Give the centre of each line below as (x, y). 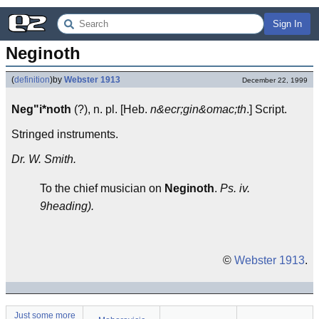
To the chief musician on (102, 188)
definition (32, 80)
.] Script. (267, 109)
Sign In (287, 24)
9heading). (67, 206)
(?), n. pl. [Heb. (111, 109)
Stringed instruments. (65, 134)
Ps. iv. (235, 188)
